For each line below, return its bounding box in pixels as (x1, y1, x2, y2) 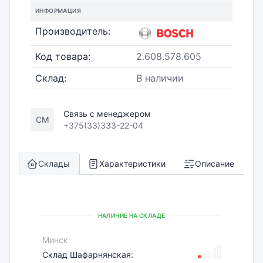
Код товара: (35, 50, 90, 62)
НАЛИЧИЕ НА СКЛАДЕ (97, 211, 166, 219)
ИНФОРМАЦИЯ (35, 7, 81, 14)
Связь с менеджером (63, 109, 151, 119)
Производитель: (35, 25, 110, 37)
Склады (38, 159, 70, 168)
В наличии (136, 72, 184, 84)
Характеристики (99, 159, 166, 168)
